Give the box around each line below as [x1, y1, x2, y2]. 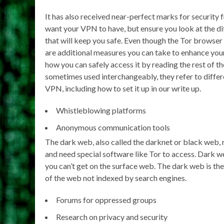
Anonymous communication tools [56, 122, 170, 132]
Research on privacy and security [56, 211, 167, 221]
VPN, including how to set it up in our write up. [45, 83, 201, 93]
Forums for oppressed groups [56, 194, 156, 204]
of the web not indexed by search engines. [45, 172, 186, 182]
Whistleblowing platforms [56, 105, 146, 115]
